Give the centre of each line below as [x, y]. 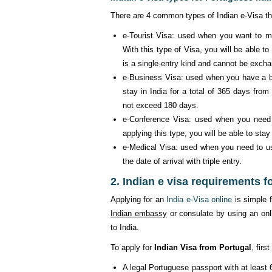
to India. [125, 227]
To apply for [131, 247]
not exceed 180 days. [161, 105]
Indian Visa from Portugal [202, 247]
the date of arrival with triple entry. [182, 161]
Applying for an [139, 199]
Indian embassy [139, 213]
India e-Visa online [199, 199]
